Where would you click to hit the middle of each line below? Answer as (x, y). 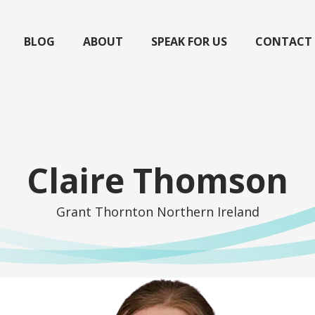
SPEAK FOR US (189, 41)
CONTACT (284, 41)
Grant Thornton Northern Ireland (157, 212)
